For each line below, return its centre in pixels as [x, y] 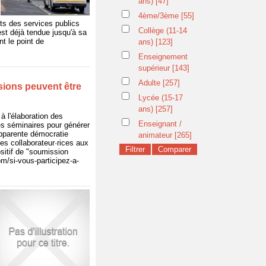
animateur [156, 135]
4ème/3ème [160, 16]
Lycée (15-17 [161, 98]
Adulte [151, 83]
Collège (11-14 [163, 31]
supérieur [155, 68]
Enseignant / [160, 124]
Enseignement [163, 57]
